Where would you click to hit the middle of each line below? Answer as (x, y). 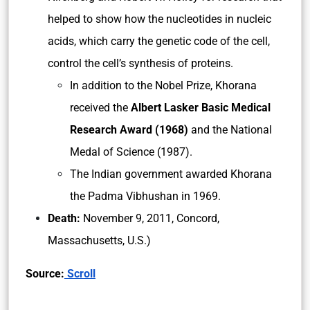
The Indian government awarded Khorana (171, 174)
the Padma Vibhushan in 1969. (145, 196)
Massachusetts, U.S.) (99, 240)
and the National (230, 130)
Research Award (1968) (129, 130)
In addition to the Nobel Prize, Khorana (163, 85)
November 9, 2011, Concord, (150, 218)
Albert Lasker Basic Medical (201, 108)
